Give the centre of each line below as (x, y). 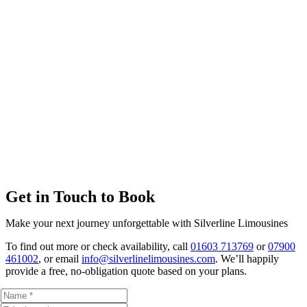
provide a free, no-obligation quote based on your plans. (126, 271)
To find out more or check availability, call (98, 246)
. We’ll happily (247, 259)
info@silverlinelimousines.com (148, 259)
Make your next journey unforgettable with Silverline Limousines (147, 223)
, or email (60, 259)
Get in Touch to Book (80, 197)
